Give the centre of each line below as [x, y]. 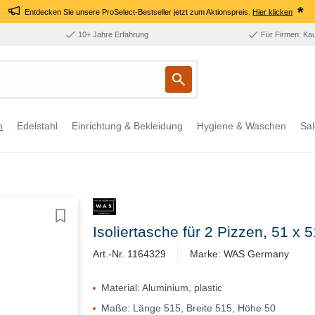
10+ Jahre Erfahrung [113, 34]
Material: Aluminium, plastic [162, 287]
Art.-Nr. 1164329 [129, 253]
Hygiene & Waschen [242, 126]
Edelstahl [37, 126]
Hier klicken [273, 12]
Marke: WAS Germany [239, 253]
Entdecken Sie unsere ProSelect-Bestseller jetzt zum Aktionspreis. [138, 12]
